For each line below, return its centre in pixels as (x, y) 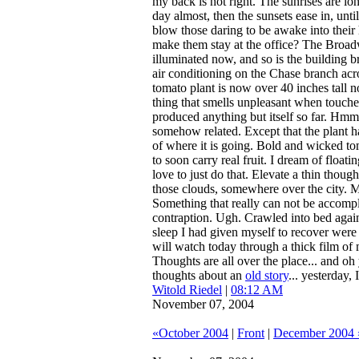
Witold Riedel (187, 290)
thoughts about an (199, 275)
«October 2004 (190, 333)
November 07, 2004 (203, 304)
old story (267, 275)
